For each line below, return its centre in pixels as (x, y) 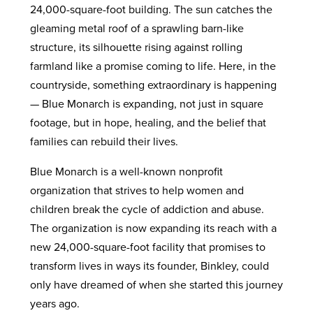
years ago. (56, 303)
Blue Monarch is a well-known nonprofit (126, 171)
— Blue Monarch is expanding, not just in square (146, 103)
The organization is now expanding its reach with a (153, 227)
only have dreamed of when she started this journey (156, 284)
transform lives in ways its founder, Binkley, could (149, 265)
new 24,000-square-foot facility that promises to (147, 246)
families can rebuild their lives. (105, 141)
